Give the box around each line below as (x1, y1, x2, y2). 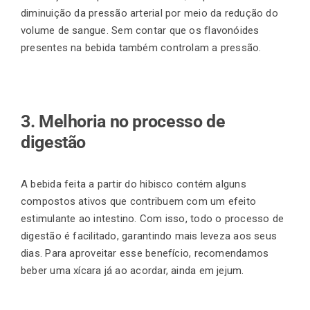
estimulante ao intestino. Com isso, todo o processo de (21, 212, 284, 225)
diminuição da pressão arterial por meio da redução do (21, 7, 278, 20)
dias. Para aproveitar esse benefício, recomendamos (21, 246, 269, 259)
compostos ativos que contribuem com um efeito (21, 194, 257, 208)
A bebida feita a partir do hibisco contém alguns (21, 177, 246, 190)
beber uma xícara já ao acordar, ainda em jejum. (21, 264, 244, 277)
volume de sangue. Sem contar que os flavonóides (21, 24, 259, 37)
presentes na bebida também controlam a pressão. (21, 42, 262, 55)
